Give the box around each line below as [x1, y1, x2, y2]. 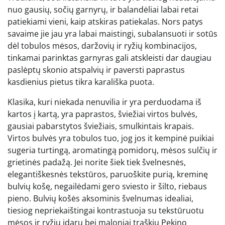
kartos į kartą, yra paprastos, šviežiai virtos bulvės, [8, 108, 197, 120]
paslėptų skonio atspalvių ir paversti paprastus [8, 64, 185, 75]
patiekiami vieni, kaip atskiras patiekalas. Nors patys [8, 16, 203, 27]
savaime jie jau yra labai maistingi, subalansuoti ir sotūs [8, 28, 217, 39]
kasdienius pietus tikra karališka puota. [8, 76, 154, 87]
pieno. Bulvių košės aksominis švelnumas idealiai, [8, 192, 193, 204]
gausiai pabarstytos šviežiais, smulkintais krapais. [8, 120, 194, 132]
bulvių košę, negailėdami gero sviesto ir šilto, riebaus [8, 180, 207, 192]
